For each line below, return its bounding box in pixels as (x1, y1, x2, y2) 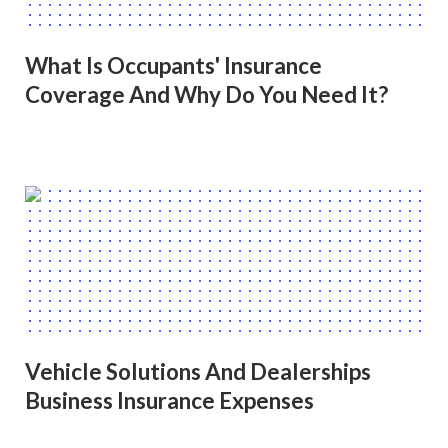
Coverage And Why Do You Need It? (25, 81, 388, 109)
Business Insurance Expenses (25, 386, 314, 414)
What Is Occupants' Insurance (25, 52, 322, 80)
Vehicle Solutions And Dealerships (25, 357, 371, 385)
